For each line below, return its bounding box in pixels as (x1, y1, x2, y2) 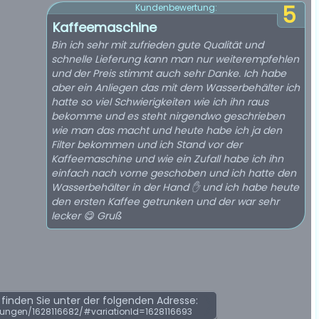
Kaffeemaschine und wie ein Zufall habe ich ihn (51, 152, 283, 166)
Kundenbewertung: (135, 1, 217, 14)
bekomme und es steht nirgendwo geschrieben (51, 109, 285, 123)
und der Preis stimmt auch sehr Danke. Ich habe (51, 66, 286, 80)
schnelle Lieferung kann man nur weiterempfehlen (51, 52, 299, 66)
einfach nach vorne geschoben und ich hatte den (51, 166, 296, 180)
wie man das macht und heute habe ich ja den (51, 123, 282, 137)
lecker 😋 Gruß (51, 209, 122, 223)
